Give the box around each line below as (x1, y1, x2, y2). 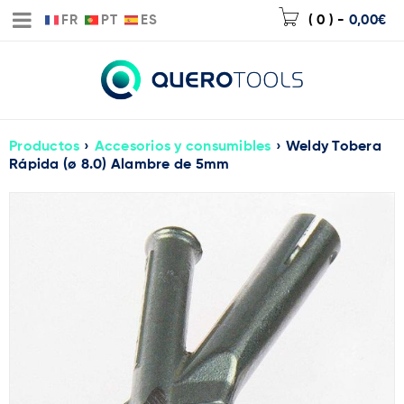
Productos (9, 140, 80, 154)
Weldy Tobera (285, 140, 381, 154)
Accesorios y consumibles (94, 140, 271, 154)
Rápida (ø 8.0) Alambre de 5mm (9, 158, 230, 172)
